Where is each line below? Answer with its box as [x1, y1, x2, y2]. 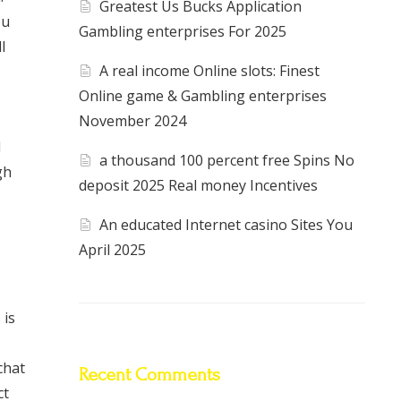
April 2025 [79, 240, 146, 260]
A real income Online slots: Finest [99, 61, 320, 81]
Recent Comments [79, 363, 220, 385]
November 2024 [79, 111, 186, 132]
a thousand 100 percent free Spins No [99, 150, 355, 171]
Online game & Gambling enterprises [79, 86, 327, 107]
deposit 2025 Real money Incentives [79, 175, 318, 196]
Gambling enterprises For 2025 [79, 21, 286, 42]
